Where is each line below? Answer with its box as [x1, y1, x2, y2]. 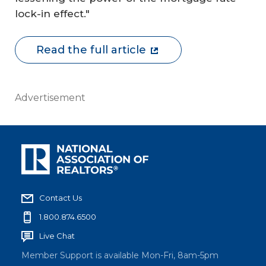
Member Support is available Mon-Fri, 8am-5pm [21, 249, 218, 261]
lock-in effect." [15, 7, 90, 20]
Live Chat [39, 230, 75, 240]
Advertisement [15, 91, 85, 103]
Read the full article [36, 43, 146, 56]
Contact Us [39, 192, 82, 202]
